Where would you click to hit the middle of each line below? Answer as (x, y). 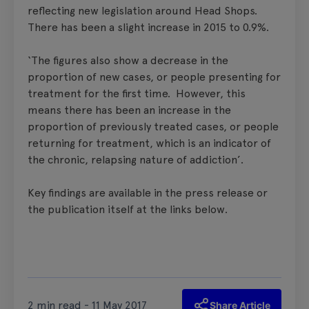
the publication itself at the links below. (128, 209)
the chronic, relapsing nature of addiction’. (136, 159)
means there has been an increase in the (129, 110)
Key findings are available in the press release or (148, 192)
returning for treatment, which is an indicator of (149, 143)
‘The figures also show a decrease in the (128, 60)
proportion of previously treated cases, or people (153, 126)
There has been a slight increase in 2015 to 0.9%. (148, 27)
